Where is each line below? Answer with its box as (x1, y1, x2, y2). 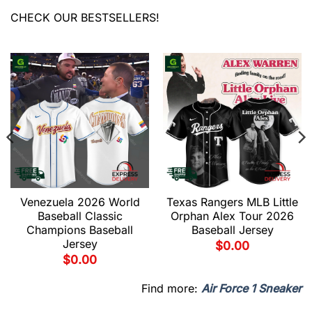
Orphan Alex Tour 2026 (171, 209, 294, 224)
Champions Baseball (26, 223, 133, 237)
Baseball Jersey (191, 223, 274, 237)
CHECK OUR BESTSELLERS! (10, 10, 159, 24)
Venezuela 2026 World (19, 195, 140, 210)
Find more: (141, 281, 201, 296)
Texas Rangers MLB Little (166, 195, 298, 210)
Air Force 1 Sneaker (201, 281, 302, 296)
